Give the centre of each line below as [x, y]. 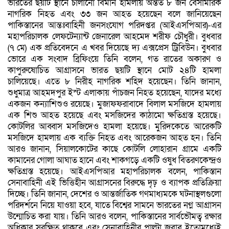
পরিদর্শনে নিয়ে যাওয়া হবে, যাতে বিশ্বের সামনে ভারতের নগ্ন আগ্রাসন [114, 205]
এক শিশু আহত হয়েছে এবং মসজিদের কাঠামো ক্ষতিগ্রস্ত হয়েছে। [114, 115]
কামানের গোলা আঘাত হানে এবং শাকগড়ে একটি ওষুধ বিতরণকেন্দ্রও [114, 160]
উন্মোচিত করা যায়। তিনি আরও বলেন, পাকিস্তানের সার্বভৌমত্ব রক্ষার [114, 216]
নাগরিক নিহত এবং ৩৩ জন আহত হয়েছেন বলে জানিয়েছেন [114, 14]
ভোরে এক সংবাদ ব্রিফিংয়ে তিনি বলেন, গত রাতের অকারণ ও [114, 59]
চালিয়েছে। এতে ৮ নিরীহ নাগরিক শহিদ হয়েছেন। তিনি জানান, [114, 82]
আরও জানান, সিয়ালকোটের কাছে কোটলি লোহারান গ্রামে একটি [114, 149]
